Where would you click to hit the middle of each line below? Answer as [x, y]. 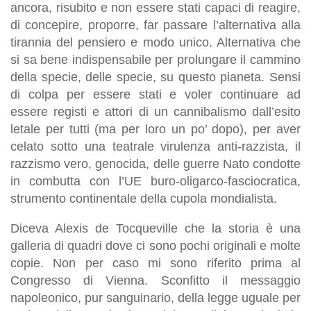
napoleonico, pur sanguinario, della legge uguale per [155, 297]
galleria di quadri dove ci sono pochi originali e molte [155, 245]
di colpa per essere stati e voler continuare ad [155, 94]
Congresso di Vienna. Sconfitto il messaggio [155, 280]
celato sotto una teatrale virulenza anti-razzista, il [155, 146]
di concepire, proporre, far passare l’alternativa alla [155, 25]
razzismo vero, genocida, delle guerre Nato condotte [155, 163]
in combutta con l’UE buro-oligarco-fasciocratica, [155, 181]
